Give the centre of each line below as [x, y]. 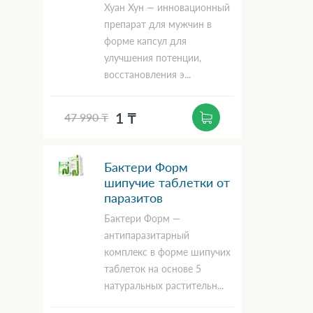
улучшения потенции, [153, 58]
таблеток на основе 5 [153, 269]
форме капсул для [145, 41]
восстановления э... [147, 75]
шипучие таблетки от [167, 183]
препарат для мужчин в [158, 24]
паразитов [133, 198]
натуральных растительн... [164, 286]
